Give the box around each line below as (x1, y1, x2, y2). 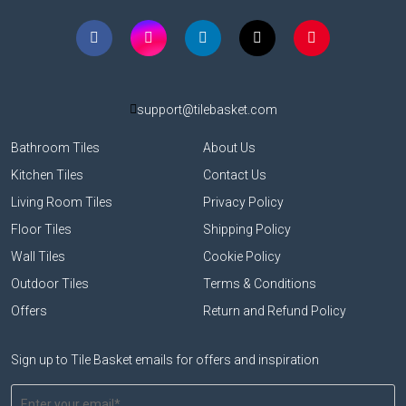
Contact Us (203, 168, 266, 183)
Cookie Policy (203, 249, 281, 265)
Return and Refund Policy (203, 304, 346, 319)
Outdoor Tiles (11, 276, 89, 292)
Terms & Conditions (203, 276, 316, 292)
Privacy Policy (203, 195, 284, 210)
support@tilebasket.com (136, 102, 277, 118)
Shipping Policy (203, 222, 291, 237)
